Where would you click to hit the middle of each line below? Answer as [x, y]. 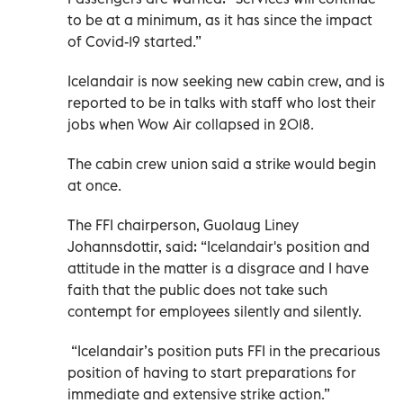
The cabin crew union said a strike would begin [222, 163]
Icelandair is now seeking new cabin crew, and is [226, 81]
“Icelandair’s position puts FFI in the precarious [224, 350]
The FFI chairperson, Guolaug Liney [183, 224]
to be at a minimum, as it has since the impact [220, 19]
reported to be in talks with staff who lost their [222, 102]
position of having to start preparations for [212, 372]
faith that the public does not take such [197, 289]
